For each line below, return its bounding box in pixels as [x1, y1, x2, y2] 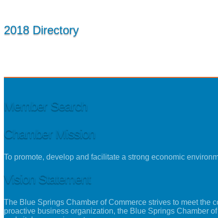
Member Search [4, 99, 88, 113]
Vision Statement [4, 172, 91, 186]
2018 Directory [4, 23, 79, 37]
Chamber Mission [4, 127, 95, 141]
